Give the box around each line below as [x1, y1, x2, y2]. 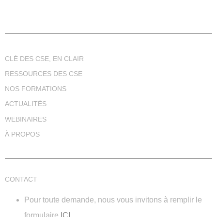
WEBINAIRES [5, 115, 46, 123]
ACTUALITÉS [5, 100, 46, 108]
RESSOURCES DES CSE [5, 70, 82, 78]
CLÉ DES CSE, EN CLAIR [5, 54, 84, 62]
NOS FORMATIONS [5, 85, 66, 93]
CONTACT [5, 175, 37, 184]
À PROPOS [5, 130, 40, 138]
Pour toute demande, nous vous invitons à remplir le [24, 196, 202, 204]
